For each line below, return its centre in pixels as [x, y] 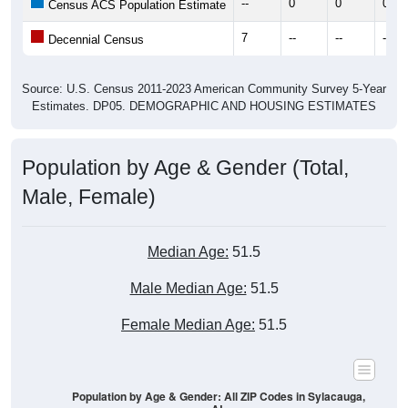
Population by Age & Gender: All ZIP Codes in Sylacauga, [218, 396]
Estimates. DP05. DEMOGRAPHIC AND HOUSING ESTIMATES [204, 107]
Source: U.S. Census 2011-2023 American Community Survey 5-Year [204, 89]
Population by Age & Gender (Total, [185, 168]
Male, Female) [89, 197]
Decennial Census [94, 40]
